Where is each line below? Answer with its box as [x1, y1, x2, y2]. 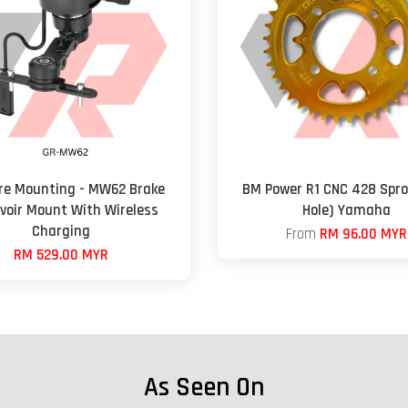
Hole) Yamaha [302, 200, 392, 220]
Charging [32, 221, 91, 241]
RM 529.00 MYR [14, 245, 109, 265]
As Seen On [144, 370, 264, 404]
